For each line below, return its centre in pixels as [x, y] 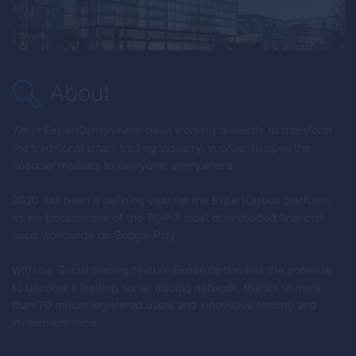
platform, [306, 200]
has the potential [287, 270]
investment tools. [56, 322]
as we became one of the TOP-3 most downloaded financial [167, 217]
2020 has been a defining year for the [112, 200]
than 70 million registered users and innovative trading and [164, 305]
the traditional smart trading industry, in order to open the [161, 147]
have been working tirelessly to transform [222, 130]
